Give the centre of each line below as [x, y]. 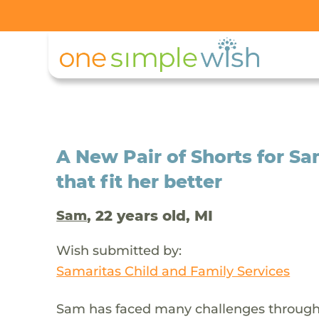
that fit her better [140, 181]
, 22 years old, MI [150, 215]
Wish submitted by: [119, 250]
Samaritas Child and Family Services [173, 271]
